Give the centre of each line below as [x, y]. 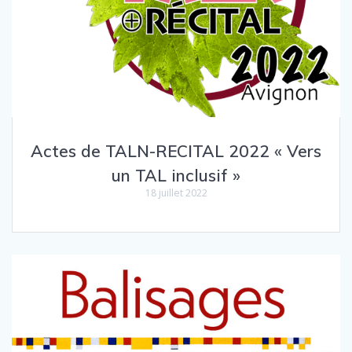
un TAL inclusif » [176, 176]
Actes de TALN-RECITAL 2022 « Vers [176, 151]
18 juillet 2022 [176, 193]
